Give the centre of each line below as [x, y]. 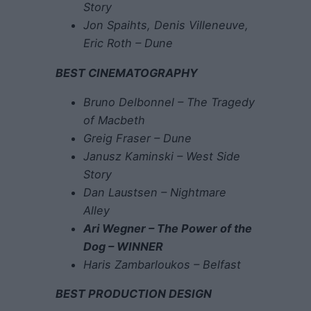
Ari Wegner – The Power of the [168, 229]
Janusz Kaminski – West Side [162, 157]
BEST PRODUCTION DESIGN [134, 294]
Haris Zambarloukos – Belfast [162, 265]
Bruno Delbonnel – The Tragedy [169, 102]
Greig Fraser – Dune [137, 138]
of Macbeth [114, 120]
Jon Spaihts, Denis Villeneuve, [166, 25]
